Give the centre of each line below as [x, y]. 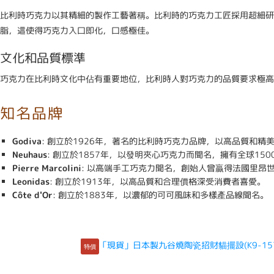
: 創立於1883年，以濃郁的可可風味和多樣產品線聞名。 [161, 195]
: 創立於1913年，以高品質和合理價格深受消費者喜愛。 [157, 181]
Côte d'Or [32, 195]
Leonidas [31, 181]
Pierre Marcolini [47, 168]
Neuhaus [30, 154]
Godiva [27, 141]
